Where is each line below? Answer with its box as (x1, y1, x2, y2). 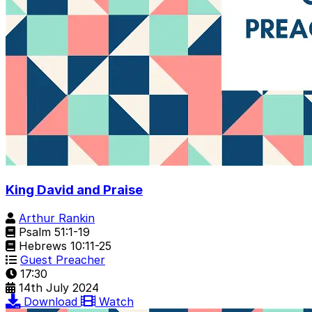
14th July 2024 (19, 280, 99, 295)
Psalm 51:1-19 (15, 224, 90, 239)
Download (24, 294, 81, 309)
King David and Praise (6, 181, 143, 198)
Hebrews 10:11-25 (15, 238, 111, 253)
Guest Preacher (20, 252, 105, 267)
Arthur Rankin (19, 210, 95, 225)
